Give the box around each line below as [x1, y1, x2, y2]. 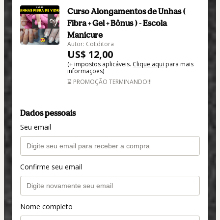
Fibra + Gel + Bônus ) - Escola [67, 18, 167, 28]
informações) [67, 67, 104, 76]
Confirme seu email [20, 162, 82, 171]
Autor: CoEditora [67, 40, 114, 49]
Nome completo [20, 201, 73, 211]
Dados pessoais [20, 108, 76, 118]
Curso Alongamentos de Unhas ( [67, 6, 186, 17]
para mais [164, 60, 193, 69]
